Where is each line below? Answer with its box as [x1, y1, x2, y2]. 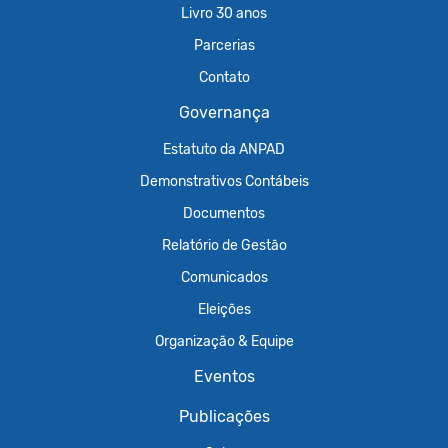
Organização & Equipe [154, 333, 294, 349]
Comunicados [180, 269, 268, 285]
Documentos [183, 205, 265, 221]
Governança [178, 103, 270, 122]
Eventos [193, 367, 255, 386]
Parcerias [193, 37, 255, 53]
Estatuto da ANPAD [163, 141, 285, 157]
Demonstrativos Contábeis [139, 173, 309, 189]
